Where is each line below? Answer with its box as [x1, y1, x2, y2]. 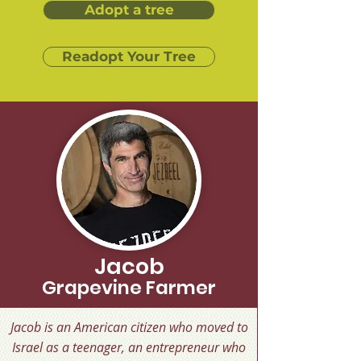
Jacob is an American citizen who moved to [10, 318, 248, 336]
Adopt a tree [84, 2, 174, 18]
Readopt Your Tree [62, 48, 196, 64]
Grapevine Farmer [42, 275, 216, 301]
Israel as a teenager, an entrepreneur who [12, 338, 246, 356]
